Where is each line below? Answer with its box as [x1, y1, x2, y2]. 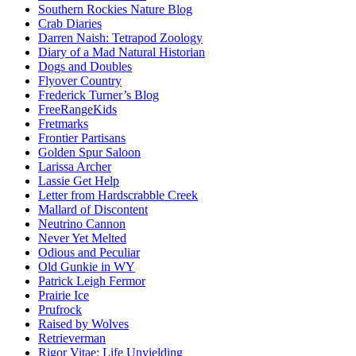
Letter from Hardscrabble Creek [38, 188, 198, 203]
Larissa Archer [38, 160, 111, 174]
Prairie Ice [38, 288, 89, 303]
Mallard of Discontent [38, 203, 148, 217]
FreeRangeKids [38, 103, 117, 117]
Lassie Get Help [38, 174, 119, 188]
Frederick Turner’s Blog [38, 88, 159, 103]
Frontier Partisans [38, 131, 126, 145]
